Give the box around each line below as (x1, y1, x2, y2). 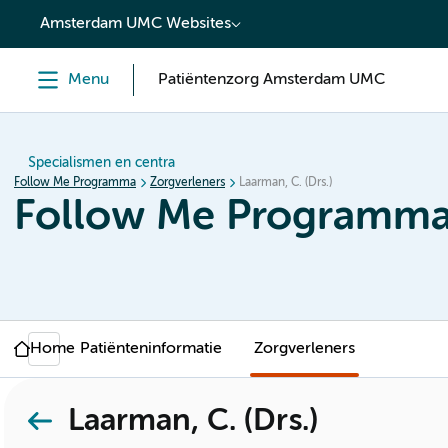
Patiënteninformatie (80, 341, 222, 357)
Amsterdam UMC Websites (40, 16, 231, 32)
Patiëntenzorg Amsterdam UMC (158, 72, 385, 88)
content (24, 8, 89, 26)
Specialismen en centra (28, 156, 175, 170)
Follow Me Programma (14, 177, 136, 189)
